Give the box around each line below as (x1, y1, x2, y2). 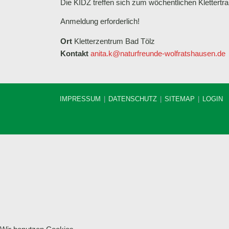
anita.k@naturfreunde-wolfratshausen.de (90, 49, 225, 58)
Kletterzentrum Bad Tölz (74, 37, 155, 46)
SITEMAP (165, 95, 195, 103)
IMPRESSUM (60, 95, 101, 103)
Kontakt (60, 49, 90, 58)
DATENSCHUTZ (108, 95, 157, 103)
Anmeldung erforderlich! (60, 17, 140, 26)
